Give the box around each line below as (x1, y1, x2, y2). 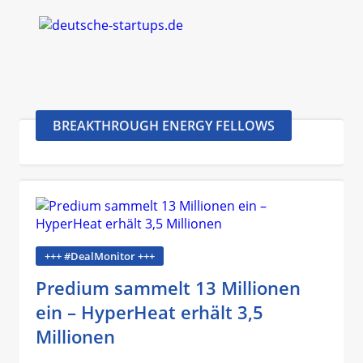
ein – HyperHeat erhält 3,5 (36, 300, 263, 324)
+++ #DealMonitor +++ (45, 249, 155, 263)
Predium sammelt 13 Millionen (36, 275, 301, 300)
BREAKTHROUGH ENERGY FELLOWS (53, 117, 275, 135)
